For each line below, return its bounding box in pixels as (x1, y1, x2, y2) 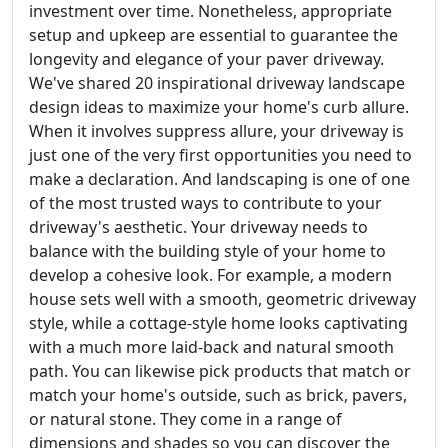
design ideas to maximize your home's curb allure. (29, 96, 409, 118)
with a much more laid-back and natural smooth (29, 336, 394, 358)
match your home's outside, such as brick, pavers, (29, 384, 407, 406)
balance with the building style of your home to (29, 240, 386, 262)
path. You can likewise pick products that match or (29, 360, 411, 382)
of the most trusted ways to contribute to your (29, 192, 382, 214)
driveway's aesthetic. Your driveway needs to (29, 216, 368, 238)
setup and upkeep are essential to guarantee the (29, 24, 398, 46)
